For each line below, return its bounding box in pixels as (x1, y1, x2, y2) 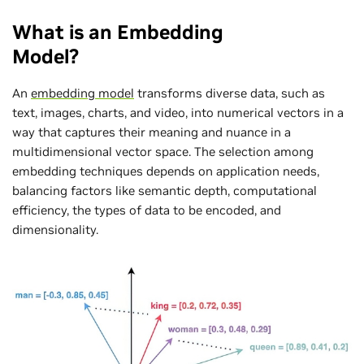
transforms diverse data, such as (134, 85, 325, 101)
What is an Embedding (12, 19, 223, 45)
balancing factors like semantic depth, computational (12, 183, 317, 198)
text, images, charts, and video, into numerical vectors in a (12, 105, 344, 120)
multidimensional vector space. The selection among (12, 144, 314, 159)
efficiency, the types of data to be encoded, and (12, 202, 281, 218)
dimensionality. (12, 222, 98, 237)
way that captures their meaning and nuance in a (12, 124, 291, 140)
